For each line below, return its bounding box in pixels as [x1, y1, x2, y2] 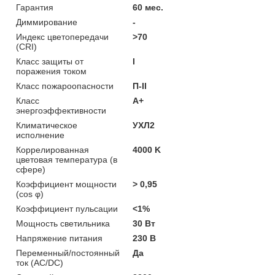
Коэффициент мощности [16, 179, 117, 189]
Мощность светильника [16, 218, 110, 228]
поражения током [16, 66, 87, 76]
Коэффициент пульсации [16, 203, 118, 214]
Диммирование [16, 17, 77, 27]
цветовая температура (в [16, 154, 117, 165]
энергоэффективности [16, 105, 106, 115]
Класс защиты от [16, 56, 83, 66]
